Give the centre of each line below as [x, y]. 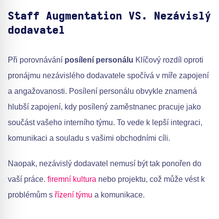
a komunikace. [119, 195]
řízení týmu [74, 195]
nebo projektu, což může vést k [151, 179]
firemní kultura [72, 179]
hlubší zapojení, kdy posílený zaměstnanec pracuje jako [104, 107]
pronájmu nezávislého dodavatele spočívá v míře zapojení [108, 76]
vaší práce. [28, 179]
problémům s [31, 195]
